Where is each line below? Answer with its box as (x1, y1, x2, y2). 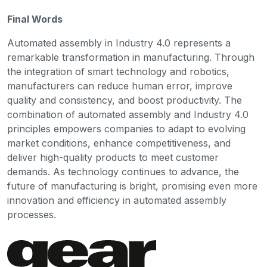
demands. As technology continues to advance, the (7, 165, 239, 178)
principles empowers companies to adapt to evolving (7, 122, 246, 135)
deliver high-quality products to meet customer (7, 151, 219, 163)
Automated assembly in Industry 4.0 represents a (7, 36, 231, 49)
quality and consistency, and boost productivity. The (7, 94, 242, 106)
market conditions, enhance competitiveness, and (7, 136, 231, 149)
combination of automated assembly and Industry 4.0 (7, 108, 249, 120)
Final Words (7, 13, 63, 25)
